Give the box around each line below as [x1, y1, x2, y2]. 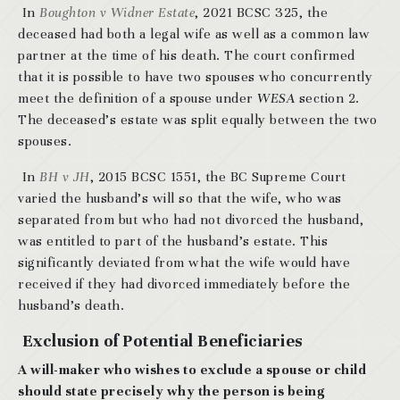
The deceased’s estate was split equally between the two [18, 112, 378, 129]
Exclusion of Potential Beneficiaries [21, 330, 303, 352]
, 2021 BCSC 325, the [195, 4, 328, 21]
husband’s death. [18, 297, 124, 314]
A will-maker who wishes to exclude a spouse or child [18, 362, 366, 379]
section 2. [295, 90, 360, 107]
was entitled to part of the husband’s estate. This [18, 233, 328, 250]
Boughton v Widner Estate [39, 4, 195, 21]
